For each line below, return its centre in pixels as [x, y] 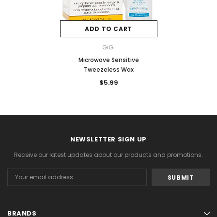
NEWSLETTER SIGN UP [108, 139]
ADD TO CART [108, 29]
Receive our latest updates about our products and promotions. [108, 155]
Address [19, 182]
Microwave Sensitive [108, 60]
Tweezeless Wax [108, 70]
